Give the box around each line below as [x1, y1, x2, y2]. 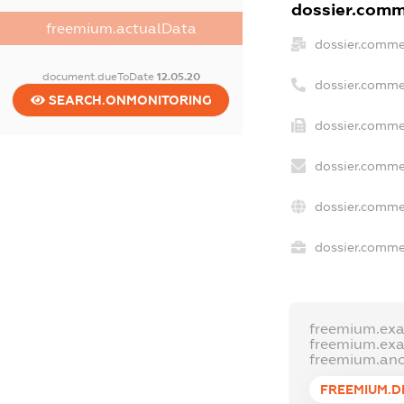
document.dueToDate [41, 69, 157, 83]
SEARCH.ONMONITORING [44, 92, 212, 107]
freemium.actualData [45, 20, 197, 36]
